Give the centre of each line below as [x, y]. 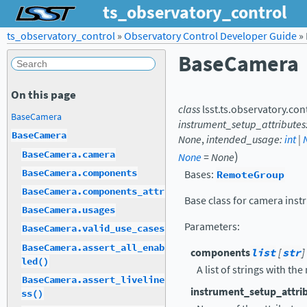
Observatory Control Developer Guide [210, 36]
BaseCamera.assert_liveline [93, 280]
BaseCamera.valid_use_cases [93, 229]
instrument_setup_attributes [242, 124]
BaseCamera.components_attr [93, 191]
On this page [44, 94]
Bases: [200, 174]
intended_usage [243, 139]
